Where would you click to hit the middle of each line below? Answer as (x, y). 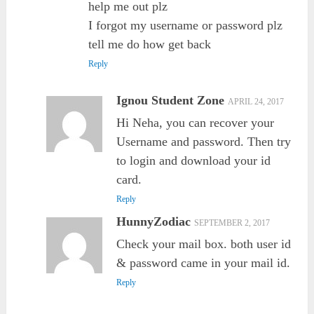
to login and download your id (193, 161)
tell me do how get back (150, 45)
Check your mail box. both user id (203, 244)
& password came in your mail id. (203, 263)
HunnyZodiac (153, 222)
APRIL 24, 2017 (255, 102)
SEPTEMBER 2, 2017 (232, 223)
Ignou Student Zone (170, 101)
